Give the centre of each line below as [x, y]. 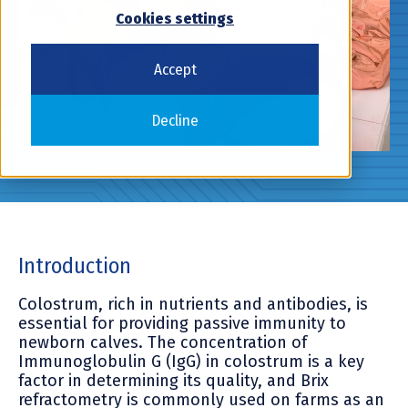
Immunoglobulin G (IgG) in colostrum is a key [191, 361]
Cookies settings [175, 18]
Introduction [75, 265]
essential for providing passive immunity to [182, 323]
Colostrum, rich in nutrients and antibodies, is [193, 304]
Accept [175, 69]
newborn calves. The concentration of [163, 342]
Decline [175, 120]
